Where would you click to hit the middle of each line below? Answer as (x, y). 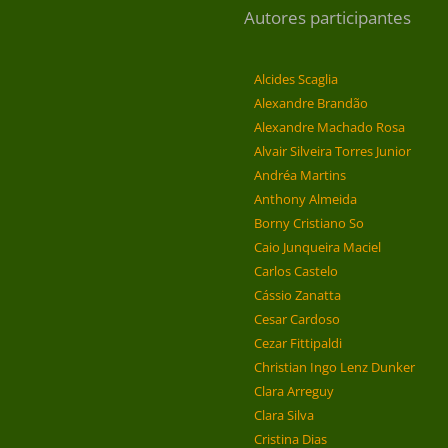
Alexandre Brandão (311, 103)
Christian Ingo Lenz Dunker (334, 367)
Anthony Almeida (305, 199)
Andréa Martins (300, 175)
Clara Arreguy (294, 391)
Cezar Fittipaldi (298, 343)
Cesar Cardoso (297, 319)
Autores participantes (327, 18)
